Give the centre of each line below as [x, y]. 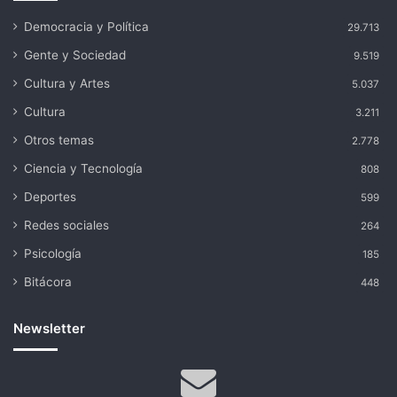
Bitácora [48, 282]
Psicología [53, 253]
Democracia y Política [86, 27]
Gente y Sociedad [75, 55]
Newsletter [49, 328]
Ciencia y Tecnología [83, 168]
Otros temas [59, 140]
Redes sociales [66, 225]
